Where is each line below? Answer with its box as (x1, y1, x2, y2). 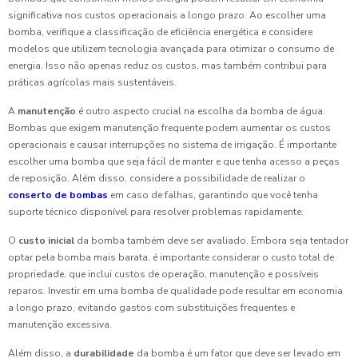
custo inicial (18, 234, 74, 248)
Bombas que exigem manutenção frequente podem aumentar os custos (8, 121, 331, 135)
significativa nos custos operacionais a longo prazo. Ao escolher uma (8, 9, 326, 22)
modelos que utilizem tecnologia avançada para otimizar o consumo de (8, 42, 334, 56)
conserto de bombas (8, 189, 108, 202)
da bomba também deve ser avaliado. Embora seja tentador (74, 234, 348, 248)
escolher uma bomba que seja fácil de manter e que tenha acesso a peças (8, 155, 340, 169)
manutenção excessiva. (8, 318, 112, 332)
